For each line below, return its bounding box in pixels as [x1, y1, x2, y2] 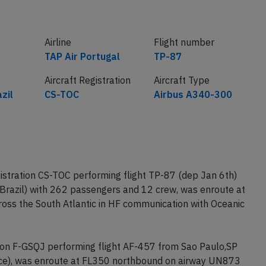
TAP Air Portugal [44, 50, 120, 62]
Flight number [153, 36, 214, 48]
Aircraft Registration [44, 74, 131, 86]
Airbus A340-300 [153, 88, 232, 100]
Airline [44, 36, 71, 48]
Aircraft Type [153, 74, 210, 86]
